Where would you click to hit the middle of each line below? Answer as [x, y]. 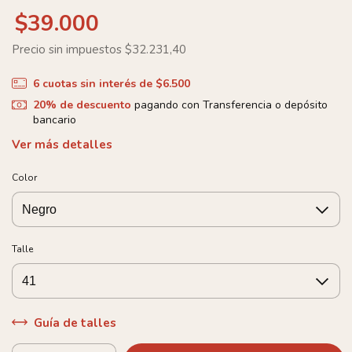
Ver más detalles [62, 145]
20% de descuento [82, 105]
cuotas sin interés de [99, 83]
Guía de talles [73, 323]
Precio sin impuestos [68, 49]
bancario [54, 120]
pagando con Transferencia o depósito [229, 105]
